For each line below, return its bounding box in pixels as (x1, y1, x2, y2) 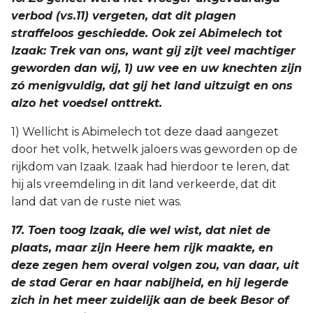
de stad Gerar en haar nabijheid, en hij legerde (11, 276, 289, 289)
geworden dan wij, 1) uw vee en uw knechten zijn (11, 61, 302, 75)
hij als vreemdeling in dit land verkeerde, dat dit (11, 177, 277, 191)
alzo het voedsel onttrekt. (11, 96, 162, 110)
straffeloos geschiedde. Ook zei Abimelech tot (11, 27, 282, 40)
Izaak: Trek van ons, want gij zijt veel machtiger (11, 44, 296, 57)
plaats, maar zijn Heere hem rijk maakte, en (11, 241, 273, 254)
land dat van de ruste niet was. (11, 195, 182, 208)
